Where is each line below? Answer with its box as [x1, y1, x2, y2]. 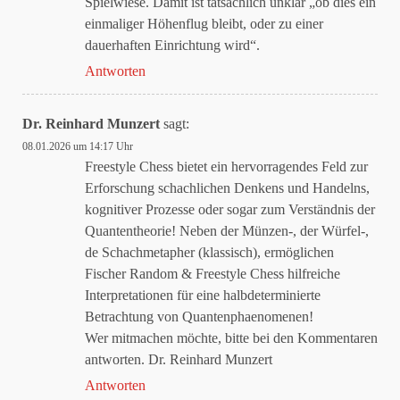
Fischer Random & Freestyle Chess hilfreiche [85, 266, 340, 281]
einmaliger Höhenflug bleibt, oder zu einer [85, 16, 323, 31]
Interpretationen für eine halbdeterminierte [85, 287, 321, 303]
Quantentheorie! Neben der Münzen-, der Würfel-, [85, 223, 369, 238]
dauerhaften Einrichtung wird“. [85, 37, 260, 53]
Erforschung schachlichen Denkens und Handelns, [85, 180, 370, 196]
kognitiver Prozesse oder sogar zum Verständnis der [85, 202, 375, 217]
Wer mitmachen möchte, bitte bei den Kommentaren [85, 330, 378, 346]
